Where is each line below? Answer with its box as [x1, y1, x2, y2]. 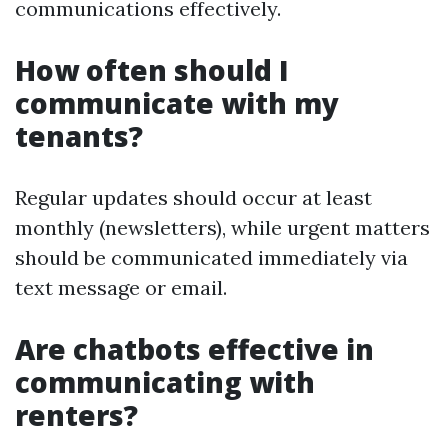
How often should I [15, 51, 289, 89]
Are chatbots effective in [15, 330, 374, 368]
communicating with [15, 363, 315, 401]
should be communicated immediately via [15, 245, 408, 270]
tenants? [15, 117, 143, 155]
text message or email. [15, 275, 227, 300]
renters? [15, 396, 138, 434]
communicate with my [15, 84, 339, 122]
